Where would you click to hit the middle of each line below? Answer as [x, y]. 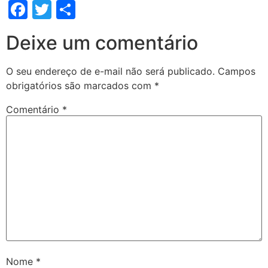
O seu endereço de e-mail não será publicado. [110, 71]
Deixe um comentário [102, 43]
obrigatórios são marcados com [80, 86]
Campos [237, 71]
